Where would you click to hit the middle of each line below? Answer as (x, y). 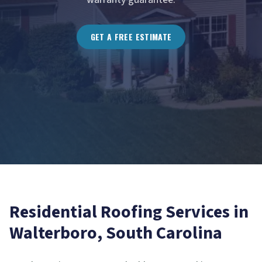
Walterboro (53, 233)
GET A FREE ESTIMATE (131, 37)
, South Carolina (160, 233)
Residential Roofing (86, 212)
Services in (205, 212)
